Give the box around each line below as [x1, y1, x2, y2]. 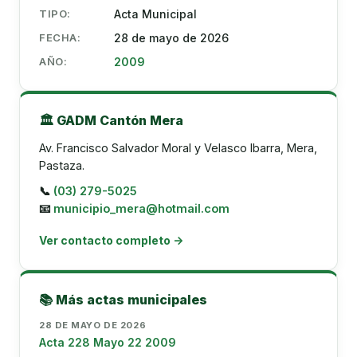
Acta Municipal [114, 7, 197, 21]
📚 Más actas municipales [39, 292, 207, 308]
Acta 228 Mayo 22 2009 [39, 335, 176, 349]
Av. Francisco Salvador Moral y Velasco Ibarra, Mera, [39, 141, 317, 155]
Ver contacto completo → [39, 233, 183, 247]
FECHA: [39, 31, 81, 44]
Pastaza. [39, 159, 84, 172]
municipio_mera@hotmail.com [53, 202, 229, 215]
